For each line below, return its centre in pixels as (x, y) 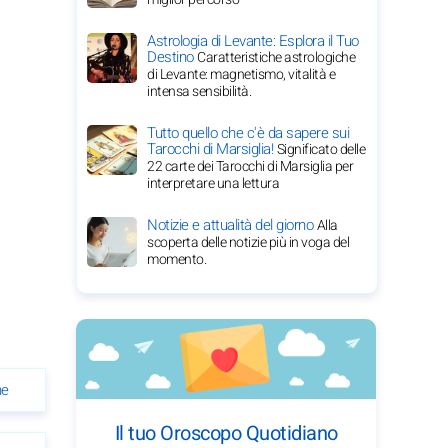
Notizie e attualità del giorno (232, 225)
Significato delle (320, 149)
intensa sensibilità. (199, 91)
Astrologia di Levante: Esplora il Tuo (253, 41)
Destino (172, 57)
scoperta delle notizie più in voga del (248, 242)
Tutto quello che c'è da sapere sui (248, 133)
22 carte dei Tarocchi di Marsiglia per (250, 166)
